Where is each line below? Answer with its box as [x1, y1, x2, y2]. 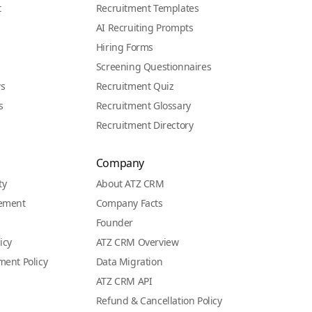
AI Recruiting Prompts [95, 21, 194, 34]
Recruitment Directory [95, 118, 194, 132]
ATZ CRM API [95, 274, 153, 288]
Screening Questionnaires [95, 60, 212, 73]
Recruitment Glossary [95, 99, 191, 112]
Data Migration [95, 255, 163, 268]
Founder [95, 216, 133, 229]
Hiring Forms [95, 40, 153, 54]
